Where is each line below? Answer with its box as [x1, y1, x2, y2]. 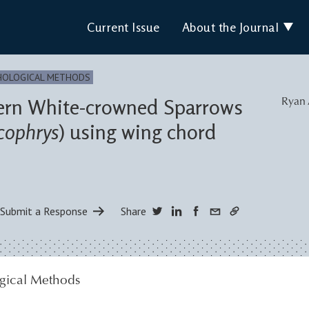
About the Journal [181, 19, 279, 35]
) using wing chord [59, 119, 217, 144]
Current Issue [87, 19, 160, 35]
